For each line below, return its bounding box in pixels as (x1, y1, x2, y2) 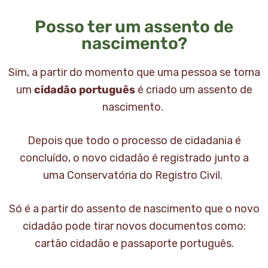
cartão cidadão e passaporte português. (34, 237, 234, 251)
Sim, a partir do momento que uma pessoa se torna (8, 66, 260, 80)
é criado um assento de (135, 83, 252, 97)
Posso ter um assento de (35, 17, 233, 37)
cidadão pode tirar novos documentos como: (22, 220, 246, 233)
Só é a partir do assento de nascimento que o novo (8, 202, 260, 216)
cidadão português (33, 83, 135, 97)
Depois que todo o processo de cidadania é (27, 134, 241, 148)
